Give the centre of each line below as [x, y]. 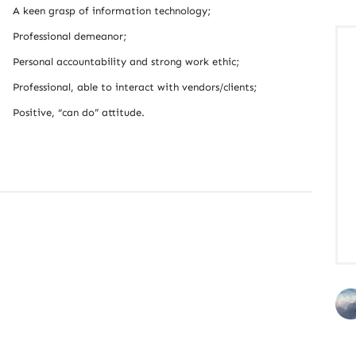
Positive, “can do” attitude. [78, 112]
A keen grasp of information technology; [111, 11]
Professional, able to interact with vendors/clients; [134, 87]
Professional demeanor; [69, 36]
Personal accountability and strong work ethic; [126, 62]
